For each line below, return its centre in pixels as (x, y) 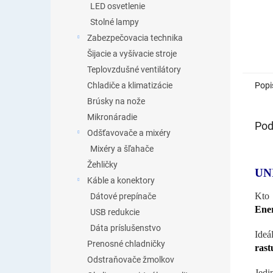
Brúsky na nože (116, 101)
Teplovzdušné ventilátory (134, 69)
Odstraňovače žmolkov (131, 260)
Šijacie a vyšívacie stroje (132, 54)
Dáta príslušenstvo (126, 228)
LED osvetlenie (118, 6)
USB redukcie (115, 212)
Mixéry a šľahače (122, 149)
